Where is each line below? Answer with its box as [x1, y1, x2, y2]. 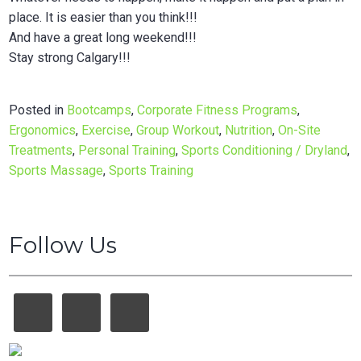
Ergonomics [9, 122, 77, 138]
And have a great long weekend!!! [9, 29, 197, 45]
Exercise [81, 122, 131, 138]
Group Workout [136, 122, 220, 138]
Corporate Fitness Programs [137, 102, 298, 118]
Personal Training [78, 142, 176, 158]
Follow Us [9, 230, 118, 259]
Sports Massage [9, 162, 104, 178]
